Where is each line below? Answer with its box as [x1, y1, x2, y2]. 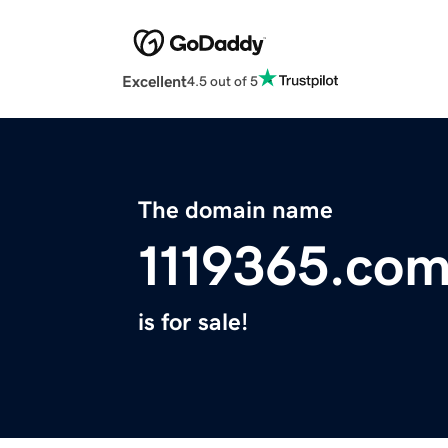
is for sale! [138, 310, 248, 335]
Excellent [122, 73, 187, 90]
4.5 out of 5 [187, 73, 258, 88]
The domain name [138, 198, 333, 223]
